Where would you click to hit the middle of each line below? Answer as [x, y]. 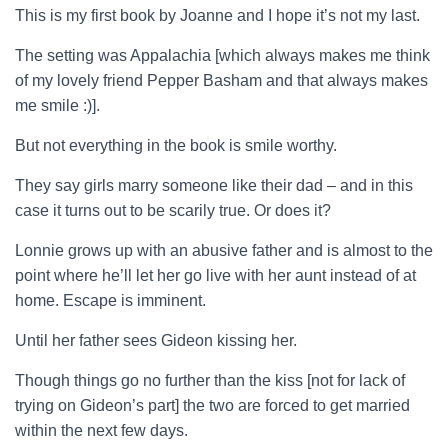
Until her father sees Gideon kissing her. [156, 340]
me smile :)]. [57, 105]
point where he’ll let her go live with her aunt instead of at [215, 275]
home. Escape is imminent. [110, 300]
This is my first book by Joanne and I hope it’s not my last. [217, 15]
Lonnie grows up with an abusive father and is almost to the [224, 250]
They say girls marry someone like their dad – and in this [214, 185]
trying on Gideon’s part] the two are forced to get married [212, 405]
